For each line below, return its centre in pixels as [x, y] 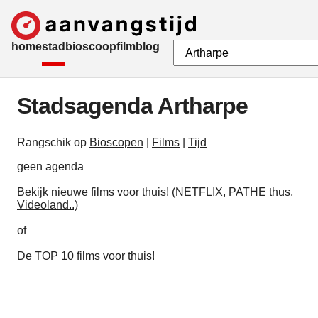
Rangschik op [53, 143]
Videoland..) [48, 205]
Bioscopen [116, 143]
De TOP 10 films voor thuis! [86, 256]
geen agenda [50, 167]
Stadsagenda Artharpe [132, 106]
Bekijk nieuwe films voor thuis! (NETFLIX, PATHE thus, [155, 192]
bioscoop [91, 46]
